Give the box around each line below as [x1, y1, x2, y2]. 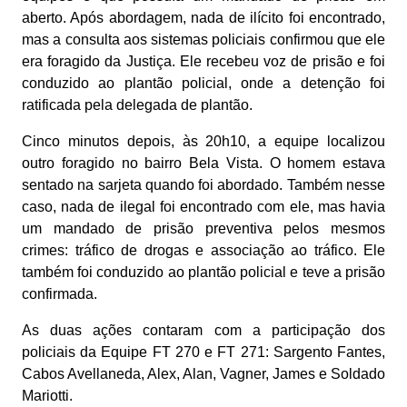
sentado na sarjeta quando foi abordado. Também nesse [22, 177, 385, 194]
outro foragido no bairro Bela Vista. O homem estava [22, 155, 385, 172]
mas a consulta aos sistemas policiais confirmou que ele [22, 32, 385, 48]
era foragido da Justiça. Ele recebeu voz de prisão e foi [22, 54, 385, 70]
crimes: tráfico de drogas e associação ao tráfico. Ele [22, 243, 385, 259]
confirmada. [22, 286, 97, 303]
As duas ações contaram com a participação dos [22, 323, 385, 339]
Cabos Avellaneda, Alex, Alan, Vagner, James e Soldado [22, 366, 385, 382]
